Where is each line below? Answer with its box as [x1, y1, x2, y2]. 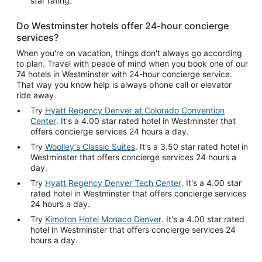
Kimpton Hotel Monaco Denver [45, 214, 161, 224]
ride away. [16, 90, 56, 100]
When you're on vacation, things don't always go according [16, 48, 242, 58]
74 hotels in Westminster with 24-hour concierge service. [16, 69, 232, 79]
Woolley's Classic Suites [45, 142, 135, 151]
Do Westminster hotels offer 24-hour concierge [16, 20, 229, 32]
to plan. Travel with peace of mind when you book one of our [16, 58, 248, 68]
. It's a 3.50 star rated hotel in [135, 142, 248, 151]
